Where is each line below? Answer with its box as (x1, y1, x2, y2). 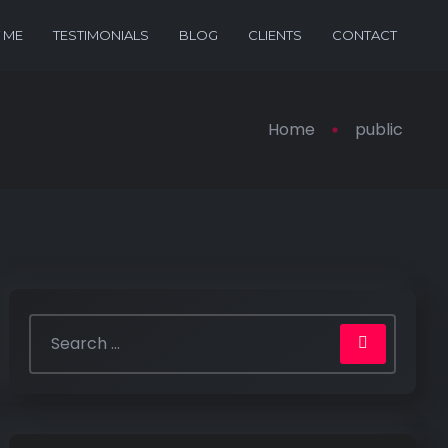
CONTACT (332, 27, 397, 44)
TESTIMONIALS (53, 27, 149, 44)
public (355, 117, 403, 141)
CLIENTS (248, 27, 302, 44)
